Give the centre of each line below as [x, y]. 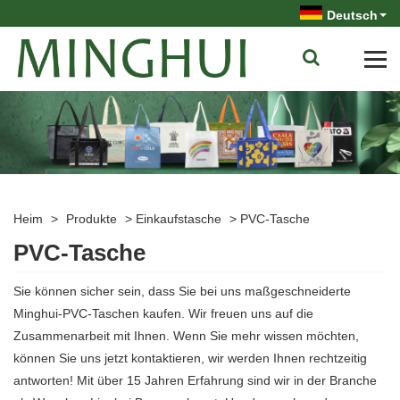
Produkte [92, 219]
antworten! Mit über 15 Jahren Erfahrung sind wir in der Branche [195, 380]
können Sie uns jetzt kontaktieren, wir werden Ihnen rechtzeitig [190, 358]
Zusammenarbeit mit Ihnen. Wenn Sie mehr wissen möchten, [186, 335]
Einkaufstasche [179, 219]
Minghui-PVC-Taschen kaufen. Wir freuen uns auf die [163, 313]
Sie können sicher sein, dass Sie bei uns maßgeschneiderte [182, 291]
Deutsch [352, 15]
